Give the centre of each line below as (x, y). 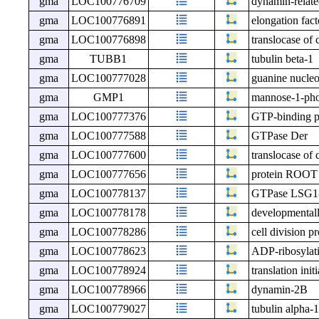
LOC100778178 (108, 213)
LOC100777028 (108, 78)
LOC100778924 (108, 271)
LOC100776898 (108, 40)
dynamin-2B (279, 290)
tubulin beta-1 (282, 59)
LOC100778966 (108, 290)
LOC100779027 (108, 309)
